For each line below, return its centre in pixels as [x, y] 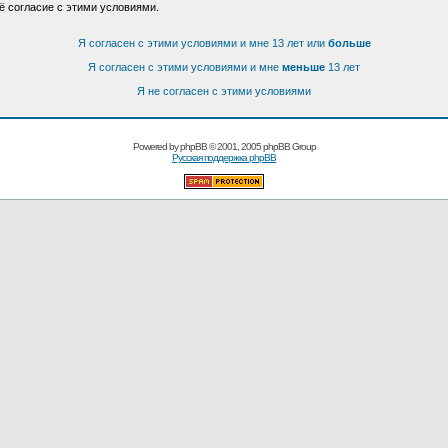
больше [349, 43]
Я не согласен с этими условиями [224, 91]
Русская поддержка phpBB [224, 157]
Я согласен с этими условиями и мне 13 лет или [202, 43]
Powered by [156, 146]
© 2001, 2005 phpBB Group [261, 146]
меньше [303, 67]
